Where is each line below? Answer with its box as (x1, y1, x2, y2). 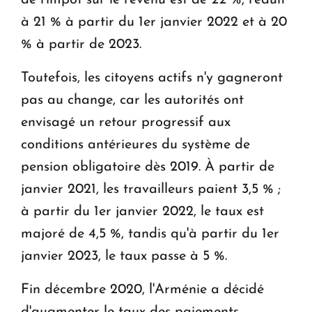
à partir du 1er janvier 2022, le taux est (21, 204, 264, 219)
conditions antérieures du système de (21, 137, 250, 152)
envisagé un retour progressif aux (21, 115, 231, 130)
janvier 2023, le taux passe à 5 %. (21, 249, 227, 263)
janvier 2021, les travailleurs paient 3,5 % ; (21, 182, 281, 196)
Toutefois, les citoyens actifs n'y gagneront (21, 70, 283, 85)
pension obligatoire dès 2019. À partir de (21, 159, 274, 174)
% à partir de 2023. (21, 37, 141, 52)
